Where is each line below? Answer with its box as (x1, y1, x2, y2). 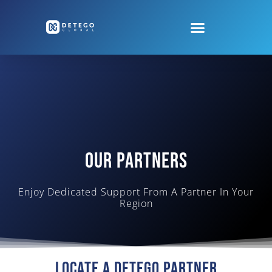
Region (119, 196, 153, 210)
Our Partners (84, 148, 188, 174)
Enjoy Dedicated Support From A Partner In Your (18, 185, 254, 199)
